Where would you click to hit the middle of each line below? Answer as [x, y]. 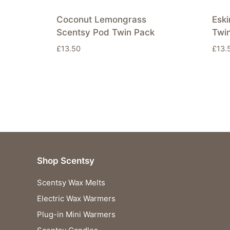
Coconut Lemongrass [101, 19]
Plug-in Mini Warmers [76, 215]
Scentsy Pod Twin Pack [105, 32]
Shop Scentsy [66, 161]
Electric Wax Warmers [76, 199]
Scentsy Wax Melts [71, 183]
